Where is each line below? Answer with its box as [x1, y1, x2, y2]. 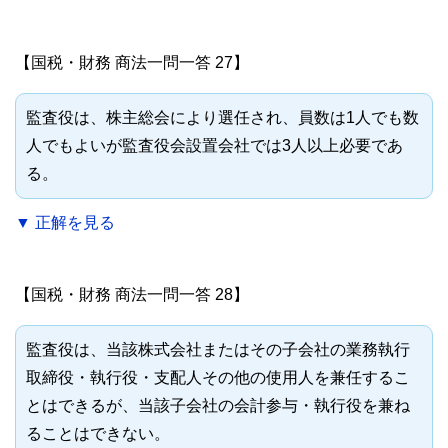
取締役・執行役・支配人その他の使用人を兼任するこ [26, 369, 410, 387]
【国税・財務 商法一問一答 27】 [15, 54, 249, 72]
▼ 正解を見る [15, 214, 115, 232]
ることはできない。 [26, 425, 170, 443]
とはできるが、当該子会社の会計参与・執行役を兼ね [26, 397, 410, 415]
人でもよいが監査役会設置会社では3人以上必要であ [26, 137, 403, 155]
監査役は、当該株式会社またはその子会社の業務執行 [26, 341, 410, 359]
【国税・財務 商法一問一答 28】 [15, 286, 249, 304]
